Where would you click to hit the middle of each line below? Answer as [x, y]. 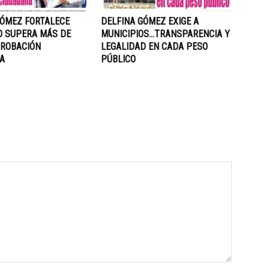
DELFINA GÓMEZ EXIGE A [150, 21]
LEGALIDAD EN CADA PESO [154, 47]
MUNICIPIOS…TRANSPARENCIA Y [165, 34]
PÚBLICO [118, 59]
